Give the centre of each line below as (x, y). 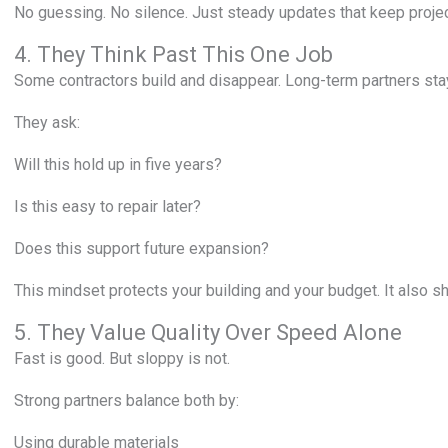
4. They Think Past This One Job (173, 54)
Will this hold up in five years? (118, 164)
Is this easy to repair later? (107, 206)
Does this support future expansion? (141, 248)
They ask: (47, 122)
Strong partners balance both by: (126, 400)
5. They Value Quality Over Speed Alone (208, 332)
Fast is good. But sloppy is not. (122, 358)
